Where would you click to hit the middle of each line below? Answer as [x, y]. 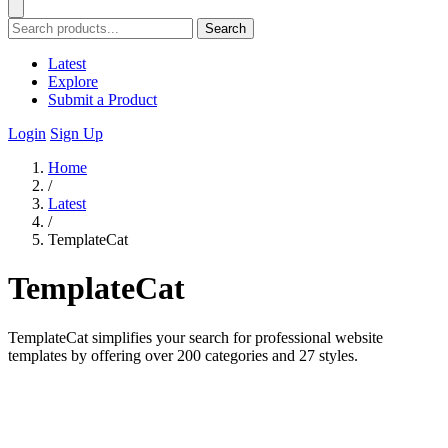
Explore [73, 81]
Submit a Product [102, 99]
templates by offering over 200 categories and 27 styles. [183, 355]
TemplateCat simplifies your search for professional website [195, 337]
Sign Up [76, 133]
